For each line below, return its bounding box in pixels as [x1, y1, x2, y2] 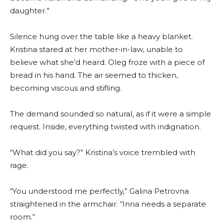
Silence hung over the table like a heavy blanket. [10, 32, 193, 42]
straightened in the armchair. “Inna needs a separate [10, 199, 206, 209]
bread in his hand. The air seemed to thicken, [10, 70, 178, 80]
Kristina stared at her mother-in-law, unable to [10, 45, 183, 55]
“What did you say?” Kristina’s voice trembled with [10, 148, 195, 158]
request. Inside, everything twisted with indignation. [10, 122, 201, 132]
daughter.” [10, 6, 50, 16]
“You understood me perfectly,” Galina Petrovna [10, 186, 189, 196]
